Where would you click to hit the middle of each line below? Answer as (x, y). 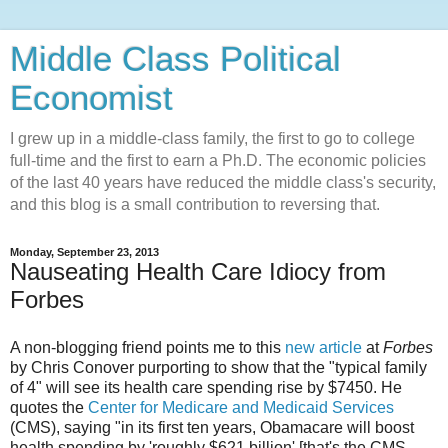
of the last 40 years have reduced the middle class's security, (223, 182)
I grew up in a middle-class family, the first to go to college (212, 138)
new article (323, 347)
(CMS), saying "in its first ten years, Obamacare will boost (212, 427)
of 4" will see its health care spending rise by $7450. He (206, 387)
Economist (91, 98)
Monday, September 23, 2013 (84, 252)
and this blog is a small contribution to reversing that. (195, 204)
